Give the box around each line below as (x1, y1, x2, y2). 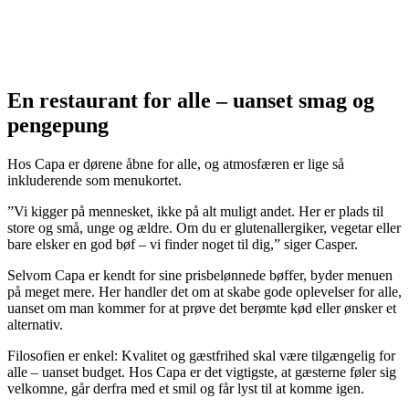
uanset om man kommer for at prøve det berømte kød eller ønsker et (7, 299, 396, 316)
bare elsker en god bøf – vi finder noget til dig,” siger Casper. (7, 236, 358, 252)
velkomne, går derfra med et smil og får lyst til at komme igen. (7, 380, 364, 396)
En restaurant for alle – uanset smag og (7, 88, 374, 112)
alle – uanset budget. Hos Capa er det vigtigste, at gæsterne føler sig (7, 363, 396, 380)
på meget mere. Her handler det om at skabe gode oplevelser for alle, (7, 283, 402, 299)
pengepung (7, 112, 109, 137)
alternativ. (7, 316, 63, 332)
